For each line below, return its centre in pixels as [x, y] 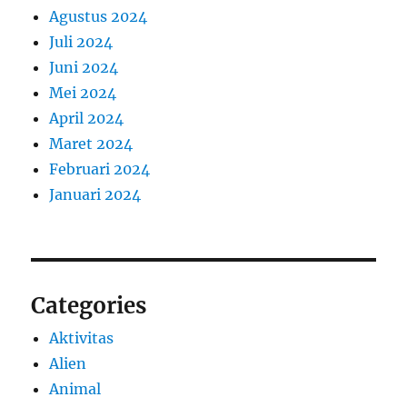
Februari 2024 [100, 169]
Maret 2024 [91, 144]
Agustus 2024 [99, 17]
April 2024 [87, 119]
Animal [75, 389]
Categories [89, 306]
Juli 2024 [81, 42]
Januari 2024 [95, 195]
